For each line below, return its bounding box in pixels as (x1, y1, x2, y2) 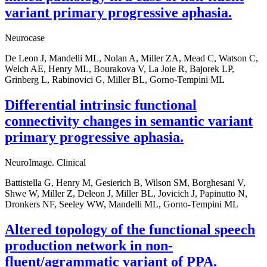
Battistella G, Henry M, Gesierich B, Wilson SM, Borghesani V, (5, 177, 246, 188)
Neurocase (5, 33, 45, 44)
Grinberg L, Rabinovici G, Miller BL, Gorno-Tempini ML (5, 74, 225, 85)
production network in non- (5, 237, 173, 253)
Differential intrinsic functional (5, 97, 197, 113)
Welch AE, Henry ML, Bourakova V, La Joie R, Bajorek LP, (5, 64, 234, 74)
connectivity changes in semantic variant (5, 113, 253, 129)
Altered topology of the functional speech (5, 221, 255, 237)
